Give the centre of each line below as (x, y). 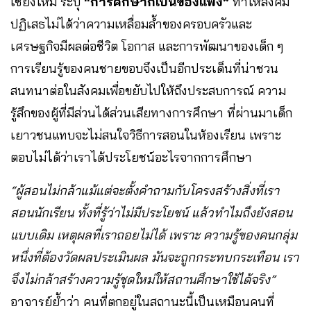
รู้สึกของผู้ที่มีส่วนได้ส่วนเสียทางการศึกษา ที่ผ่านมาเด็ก (151, 112)
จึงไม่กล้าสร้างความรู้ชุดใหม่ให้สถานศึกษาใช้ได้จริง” (143, 279)
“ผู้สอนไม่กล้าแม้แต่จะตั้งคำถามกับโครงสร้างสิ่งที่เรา (145, 190)
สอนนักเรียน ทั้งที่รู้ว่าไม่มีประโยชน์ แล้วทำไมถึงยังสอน (151, 212)
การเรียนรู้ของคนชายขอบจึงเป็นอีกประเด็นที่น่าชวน (144, 68)
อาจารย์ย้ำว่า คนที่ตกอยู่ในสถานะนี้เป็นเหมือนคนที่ (142, 301)
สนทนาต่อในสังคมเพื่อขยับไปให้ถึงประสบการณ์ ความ (148, 90)
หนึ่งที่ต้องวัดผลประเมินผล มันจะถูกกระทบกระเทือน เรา (154, 257)
